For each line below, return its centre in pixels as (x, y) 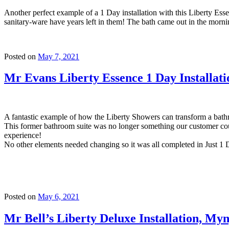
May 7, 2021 (59, 56)
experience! (23, 135)
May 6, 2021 (59, 197)
